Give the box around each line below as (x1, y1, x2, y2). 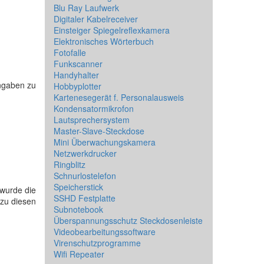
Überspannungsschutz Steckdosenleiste (54, 214, 203, 226)
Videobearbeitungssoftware (54, 226, 156, 237)
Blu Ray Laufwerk (54, 2, 119, 14)
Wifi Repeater (54, 248, 104, 260)
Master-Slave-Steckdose (54, 125, 144, 137)
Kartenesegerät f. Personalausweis (54, 91, 184, 103)
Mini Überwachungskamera (54, 136, 156, 148)
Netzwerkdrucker (54, 147, 117, 159)
